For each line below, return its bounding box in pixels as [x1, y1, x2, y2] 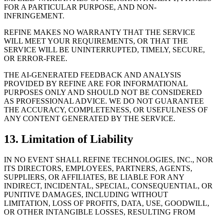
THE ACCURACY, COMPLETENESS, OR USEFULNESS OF [4, 106, 208, 114]
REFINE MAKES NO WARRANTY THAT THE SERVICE [4, 28, 195, 37]
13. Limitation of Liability [4, 133, 133, 146]
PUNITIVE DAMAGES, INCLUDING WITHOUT [4, 190, 168, 199]
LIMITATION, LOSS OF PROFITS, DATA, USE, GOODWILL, [4, 199, 209, 208]
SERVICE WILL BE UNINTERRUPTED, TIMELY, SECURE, [4, 46, 205, 54]
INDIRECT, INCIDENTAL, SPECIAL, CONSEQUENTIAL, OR [4, 182, 213, 190]
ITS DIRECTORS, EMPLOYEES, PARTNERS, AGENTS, [4, 164, 192, 173]
